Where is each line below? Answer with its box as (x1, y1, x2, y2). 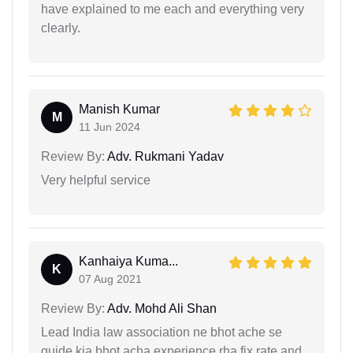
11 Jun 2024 (79, 120, 140, 133)
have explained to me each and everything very (41, 2, 304, 16)
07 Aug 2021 (79, 272, 142, 285)
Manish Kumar (79, 102, 160, 116)
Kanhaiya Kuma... (79, 254, 178, 268)
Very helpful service (41, 173, 150, 187)
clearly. (41, 20, 80, 35)
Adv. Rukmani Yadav (105, 149, 224, 163)
